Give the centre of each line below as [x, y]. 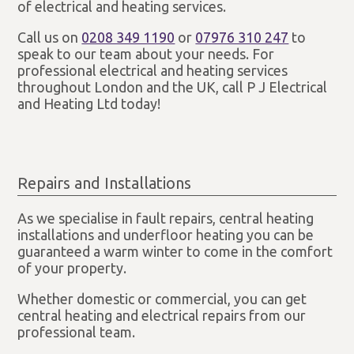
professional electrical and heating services [153, 70]
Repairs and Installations [105, 183]
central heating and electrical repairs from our [162, 315]
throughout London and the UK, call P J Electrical [173, 87]
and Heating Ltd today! [89, 103]
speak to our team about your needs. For [146, 53]
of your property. [72, 267]
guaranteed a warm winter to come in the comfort [175, 251]
